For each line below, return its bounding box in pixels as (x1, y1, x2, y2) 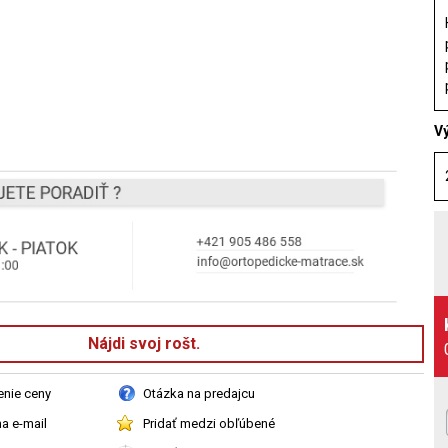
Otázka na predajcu (143, 385, 255, 401)
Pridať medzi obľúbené (143, 415, 275, 431)
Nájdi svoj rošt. (88, 333, 200, 353)
